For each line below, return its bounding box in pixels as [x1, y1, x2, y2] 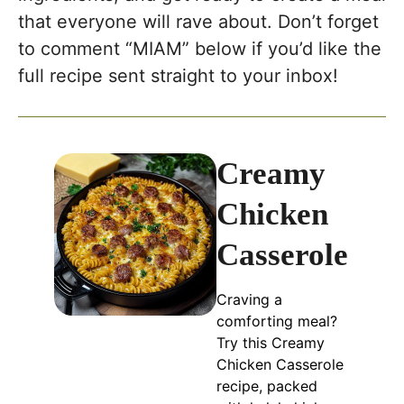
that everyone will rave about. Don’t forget [18, 11, 379, 32]
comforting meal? [216, 312, 338, 330]
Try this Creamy [216, 334, 326, 352]
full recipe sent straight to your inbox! [18, 65, 338, 87]
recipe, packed [216, 377, 318, 395]
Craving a [216, 290, 283, 308]
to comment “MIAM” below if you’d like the [18, 38, 381, 60]
